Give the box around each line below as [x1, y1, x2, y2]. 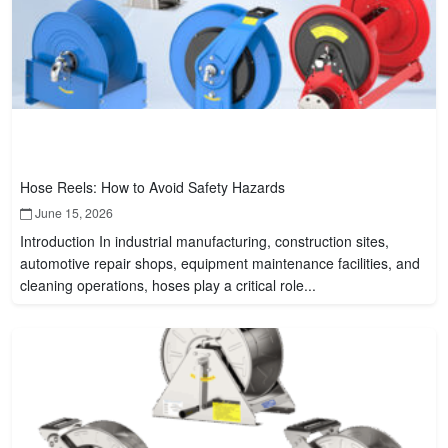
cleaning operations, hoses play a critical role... [20, 275, 316, 295]
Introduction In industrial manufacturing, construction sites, [20, 231, 389, 251]
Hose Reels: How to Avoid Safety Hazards [20, 177, 285, 197]
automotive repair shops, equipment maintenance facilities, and [20, 253, 420, 273]
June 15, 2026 [32, 204, 113, 221]
